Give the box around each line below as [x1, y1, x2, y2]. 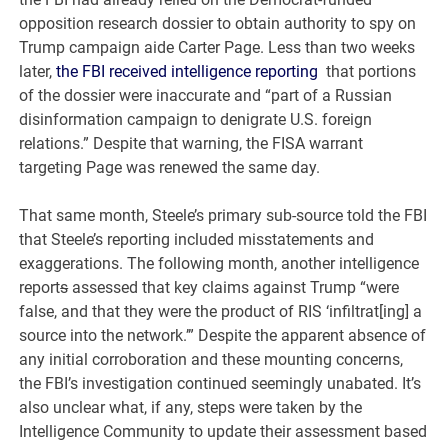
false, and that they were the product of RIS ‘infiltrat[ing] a [19, 302, 423, 322]
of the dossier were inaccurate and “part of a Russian [19, 86, 393, 106]
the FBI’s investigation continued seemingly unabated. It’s [19, 374, 422, 394]
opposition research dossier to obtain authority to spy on [19, 14, 417, 34]
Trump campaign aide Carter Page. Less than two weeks [19, 38, 416, 58]
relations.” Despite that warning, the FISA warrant [19, 134, 364, 154]
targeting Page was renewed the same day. [19, 158, 321, 178]
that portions [322, 62, 417, 82]
